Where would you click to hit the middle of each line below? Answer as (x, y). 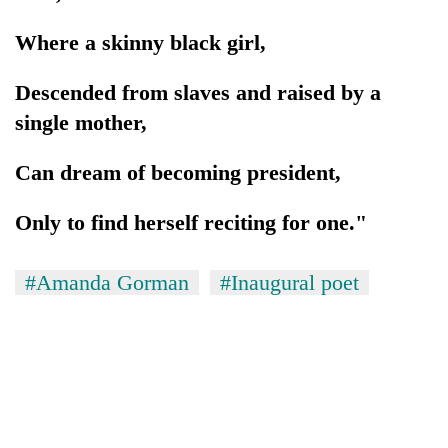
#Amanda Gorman (107, 282)
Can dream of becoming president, (178, 172)
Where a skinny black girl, (140, 42)
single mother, (81, 122)
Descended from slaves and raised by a (198, 92)
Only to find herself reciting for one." (191, 222)
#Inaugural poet (289, 282)
